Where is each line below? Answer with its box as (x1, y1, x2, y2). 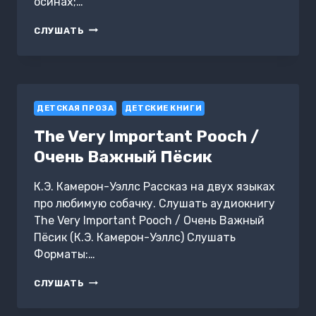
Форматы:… (34, 247, 95, 261)
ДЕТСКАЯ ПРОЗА (37, 103, 114, 113)
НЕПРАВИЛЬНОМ (84, 36, 171, 47)
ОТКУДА (84, 63, 128, 74)
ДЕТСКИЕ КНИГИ (124, 103, 202, 113)
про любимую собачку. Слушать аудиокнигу (34, 196, 275, 210)
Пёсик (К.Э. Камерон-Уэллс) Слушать (34, 230, 236, 244)
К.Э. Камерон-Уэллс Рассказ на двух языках (34, 179, 275, 193)
